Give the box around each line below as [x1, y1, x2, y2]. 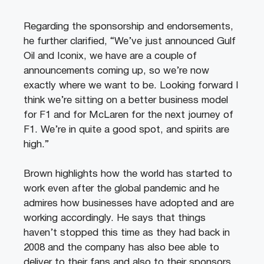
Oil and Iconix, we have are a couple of [24, 51, 197, 61]
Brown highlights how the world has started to [24, 170, 232, 179]
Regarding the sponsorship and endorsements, [24, 22, 233, 31]
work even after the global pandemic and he [24, 184, 219, 194]
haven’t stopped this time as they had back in [24, 229, 230, 238]
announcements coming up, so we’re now [24, 66, 209, 75]
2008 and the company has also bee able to [24, 243, 219, 253]
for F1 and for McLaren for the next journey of [24, 110, 233, 120]
